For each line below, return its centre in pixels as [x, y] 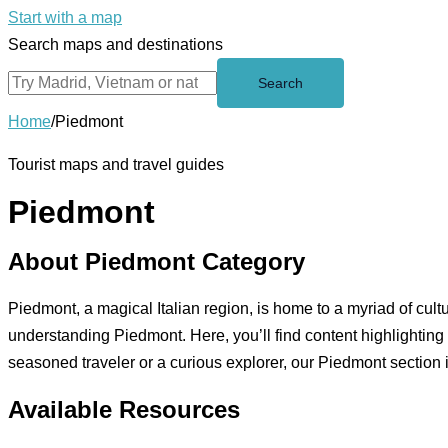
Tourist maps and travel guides [116, 164]
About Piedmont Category [156, 261]
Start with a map [65, 17]
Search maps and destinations [115, 44]
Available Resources [124, 409]
